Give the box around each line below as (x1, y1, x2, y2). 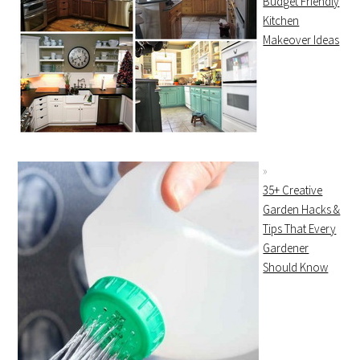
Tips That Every (263, 221, 337, 236)
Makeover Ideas (263, 32, 340, 47)
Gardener (263, 240, 309, 256)
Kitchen (263, 13, 300, 28)
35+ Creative (263, 182, 323, 198)
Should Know (263, 260, 329, 275)
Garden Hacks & (263, 202, 341, 217)
